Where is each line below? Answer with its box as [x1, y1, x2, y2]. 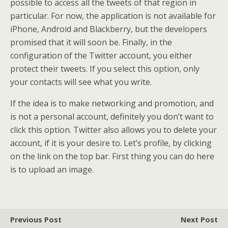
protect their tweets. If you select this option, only [10, 63, 199, 74]
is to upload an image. [10, 164, 94, 175]
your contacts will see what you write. [10, 76, 152, 88]
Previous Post [10, 215, 62, 224]
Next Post [181, 215, 218, 224]
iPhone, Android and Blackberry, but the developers [10, 23, 207, 35]
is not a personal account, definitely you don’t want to [10, 111, 214, 122]
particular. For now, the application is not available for [10, 10, 216, 21]
